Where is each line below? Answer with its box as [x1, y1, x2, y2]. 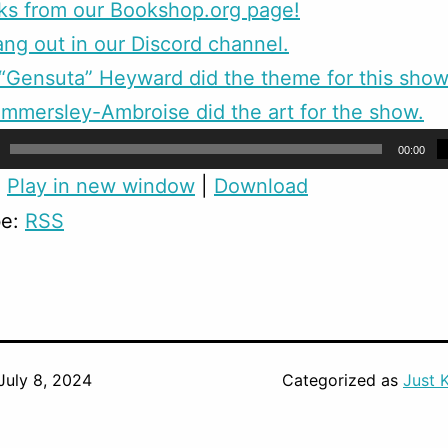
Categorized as [282, 370, 403, 391]
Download [214, 174, 308, 199]
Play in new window [7, 174, 195, 199]
